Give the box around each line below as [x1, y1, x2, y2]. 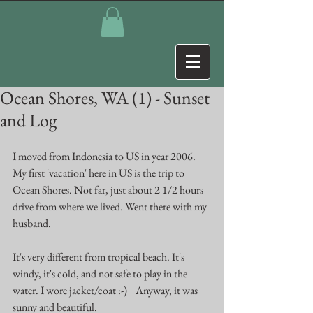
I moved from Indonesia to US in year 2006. [13, 149, 198, 164]
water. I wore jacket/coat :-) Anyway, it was [13, 283, 200, 298]
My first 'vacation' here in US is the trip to [13, 166, 187, 181]
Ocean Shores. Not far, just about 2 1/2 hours [13, 182, 205, 198]
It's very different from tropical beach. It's [13, 249, 187, 265]
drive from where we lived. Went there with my [13, 199, 209, 214]
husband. [13, 216, 53, 231]
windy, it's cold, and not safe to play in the [13, 266, 189, 282]
